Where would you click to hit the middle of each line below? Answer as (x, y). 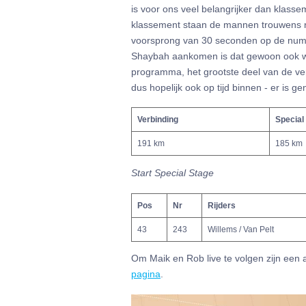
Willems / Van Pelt (241, 229)
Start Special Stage (172, 173)
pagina (146, 274)
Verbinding (158, 120)
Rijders (222, 205)
